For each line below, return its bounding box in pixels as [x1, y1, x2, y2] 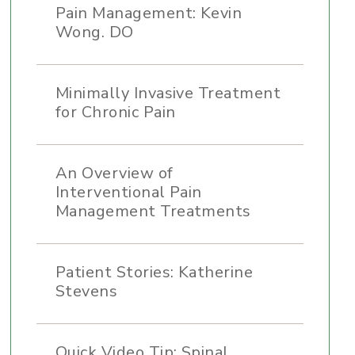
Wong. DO [55, 21, 134, 43]
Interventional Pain [55, 181, 202, 203]
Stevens [55, 281, 118, 302]
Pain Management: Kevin [55, 2, 242, 24]
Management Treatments [55, 200, 251, 222]
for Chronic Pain [55, 101, 176, 123]
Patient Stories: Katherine [55, 261, 254, 283]
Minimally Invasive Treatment [55, 82, 281, 104]
